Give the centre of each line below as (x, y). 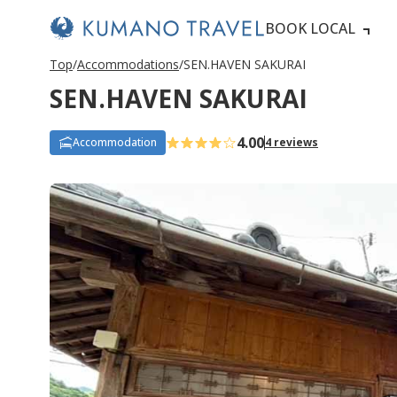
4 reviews (292, 142)
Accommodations (128, 64)
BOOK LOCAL (311, 28)
